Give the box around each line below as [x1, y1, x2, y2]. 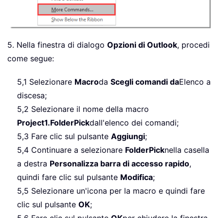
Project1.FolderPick [17, 117, 90, 127]
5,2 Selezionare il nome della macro [17, 104, 149, 114]
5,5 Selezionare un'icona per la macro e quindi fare [17, 185, 205, 196]
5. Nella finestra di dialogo [7, 39, 107, 50]
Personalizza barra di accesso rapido [50, 158, 189, 168]
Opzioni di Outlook [107, 39, 177, 50]
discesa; [17, 90, 47, 100]
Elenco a [179, 76, 211, 87]
